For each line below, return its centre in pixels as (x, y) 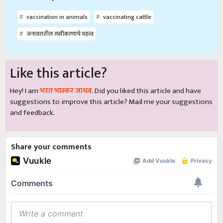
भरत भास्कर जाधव (66, 91)
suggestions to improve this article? (69, 102)
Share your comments (51, 147)
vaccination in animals (56, 17)
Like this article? (58, 74)
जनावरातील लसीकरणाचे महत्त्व (59, 34)
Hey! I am (25, 91)
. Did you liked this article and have (147, 91)
